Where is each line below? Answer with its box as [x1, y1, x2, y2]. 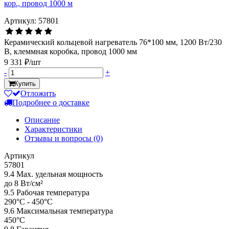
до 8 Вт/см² [4, 178, 43, 188]
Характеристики [25, 124, 82, 133]
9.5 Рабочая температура [4, 188, 89, 197]
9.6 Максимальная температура [4, 206, 113, 215]
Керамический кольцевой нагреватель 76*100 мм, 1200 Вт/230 [4, 37, 222, 47]
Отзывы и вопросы [25, 133, 94, 143]
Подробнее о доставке [12, 98, 89, 107]
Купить [14, 79, 36, 87]
